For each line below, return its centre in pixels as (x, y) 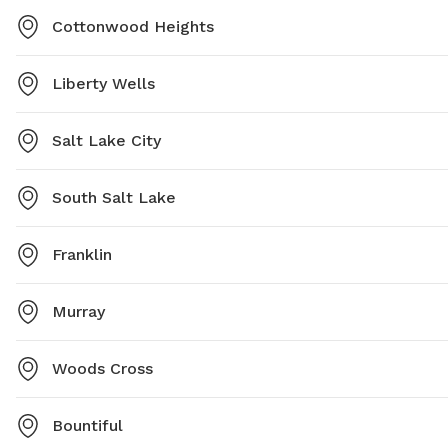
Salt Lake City (106, 141)
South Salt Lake (114, 198)
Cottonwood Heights (133, 27)
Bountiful (87, 426)
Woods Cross (102, 369)
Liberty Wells (103, 84)
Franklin (82, 255)
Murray (78, 312)
